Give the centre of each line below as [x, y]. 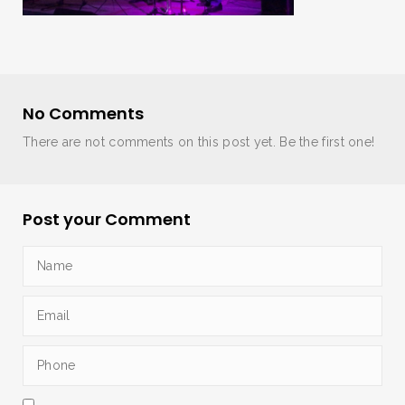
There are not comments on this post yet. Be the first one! [199, 141]
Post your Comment [107, 219]
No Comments [83, 113]
